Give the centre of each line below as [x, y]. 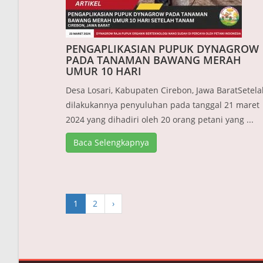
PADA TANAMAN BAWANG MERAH [154, 60]
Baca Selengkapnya [111, 143]
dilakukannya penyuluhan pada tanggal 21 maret [163, 105]
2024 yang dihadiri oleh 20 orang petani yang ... [160, 120]
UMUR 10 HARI [104, 71]
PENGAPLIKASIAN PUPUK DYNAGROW [162, 49]
